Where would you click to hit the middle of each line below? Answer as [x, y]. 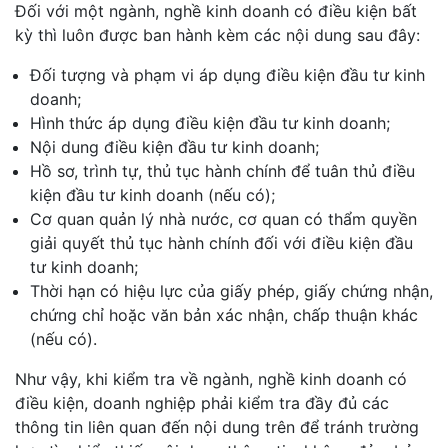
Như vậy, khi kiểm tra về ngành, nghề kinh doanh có [211, 378]
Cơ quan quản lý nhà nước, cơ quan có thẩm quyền [223, 218]
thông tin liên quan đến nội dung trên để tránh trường [217, 426]
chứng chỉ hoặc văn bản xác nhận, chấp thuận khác [224, 314]
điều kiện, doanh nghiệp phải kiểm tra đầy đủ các [202, 402]
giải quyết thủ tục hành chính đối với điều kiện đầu [221, 242]
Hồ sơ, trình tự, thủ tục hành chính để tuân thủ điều [222, 170]
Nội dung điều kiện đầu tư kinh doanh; [174, 146]
